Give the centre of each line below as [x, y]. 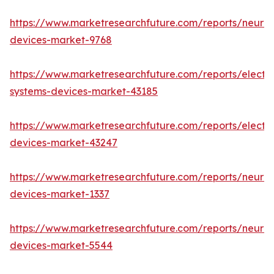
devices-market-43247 [64, 143]
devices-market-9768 [61, 40]
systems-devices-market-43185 [84, 91]
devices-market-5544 [61, 246]
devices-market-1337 [60, 194]
